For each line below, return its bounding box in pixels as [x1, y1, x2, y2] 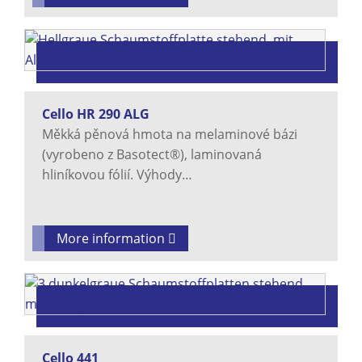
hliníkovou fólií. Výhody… [42, 166, 192, 184]
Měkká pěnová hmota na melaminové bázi [42, 125, 297, 144]
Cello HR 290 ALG [42, 105, 149, 124]
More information [57, 229, 168, 248]
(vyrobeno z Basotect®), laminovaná [42, 145, 262, 164]
